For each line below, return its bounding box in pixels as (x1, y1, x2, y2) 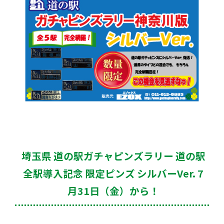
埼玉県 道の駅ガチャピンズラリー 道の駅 (21, 148, 205, 163)
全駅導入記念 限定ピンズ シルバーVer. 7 (23, 166, 203, 181)
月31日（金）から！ (67, 183, 159, 198)
